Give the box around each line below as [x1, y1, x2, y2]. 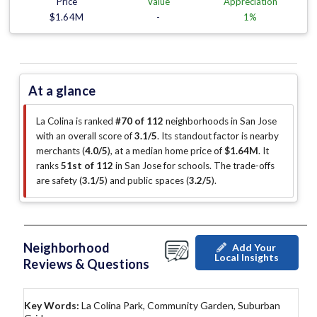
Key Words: [24, 299, 81, 312]
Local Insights [214, 251, 279, 264]
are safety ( [36, 175, 82, 187]
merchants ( [36, 145, 85, 157]
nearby [250, 130, 279, 142]
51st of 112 [61, 160, 113, 172]
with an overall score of [36, 130, 134, 142]
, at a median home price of [110, 145, 224, 157]
